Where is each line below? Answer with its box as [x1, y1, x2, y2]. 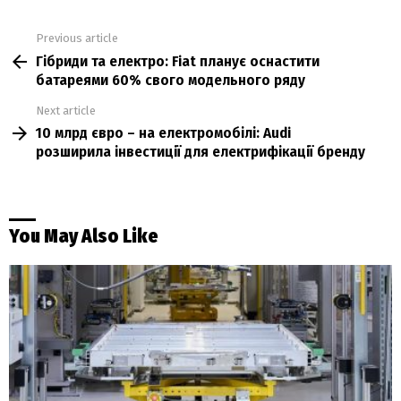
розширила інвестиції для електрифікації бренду [36, 142, 365, 162]
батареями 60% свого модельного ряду [36, 70, 305, 90]
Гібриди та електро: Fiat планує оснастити [36, 51, 320, 71]
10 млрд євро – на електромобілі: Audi [36, 124, 291, 143]
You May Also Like [9, 224, 158, 248]
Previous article [36, 31, 118, 46]
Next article [36, 103, 96, 117]
